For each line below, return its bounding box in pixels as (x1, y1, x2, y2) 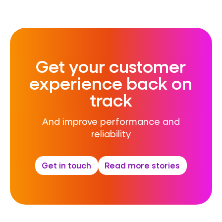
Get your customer (36, 54, 186, 77)
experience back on (29, 71, 193, 94)
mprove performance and (64, 115, 180, 128)
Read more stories (105, 160, 180, 170)
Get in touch (42, 160, 92, 170)
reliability (91, 128, 131, 140)
